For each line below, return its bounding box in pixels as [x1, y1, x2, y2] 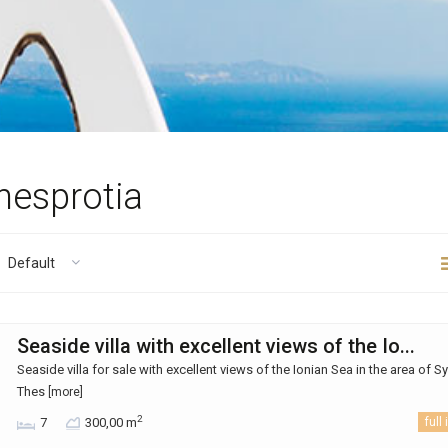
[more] [48, 385, 83, 399]
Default [8, 255, 55, 271]
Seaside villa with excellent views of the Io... [17, 334, 415, 358]
